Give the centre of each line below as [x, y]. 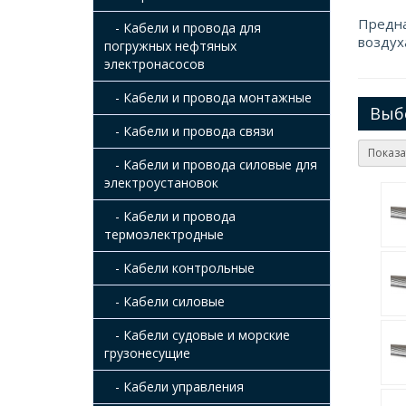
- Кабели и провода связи [189, 131]
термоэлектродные [164, 234]
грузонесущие [147, 353]
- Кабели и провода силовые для [211, 164]
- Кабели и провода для [183, 28]
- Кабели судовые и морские [197, 335]
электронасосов [155, 64]
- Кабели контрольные [179, 268]
